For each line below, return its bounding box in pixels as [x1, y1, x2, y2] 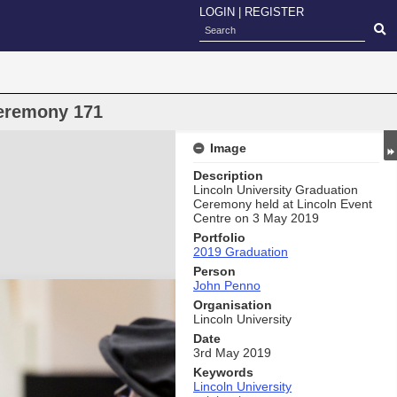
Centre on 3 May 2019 [193, 211, 319, 225]
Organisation [193, 298, 272, 312]
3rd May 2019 [193, 346, 271, 360]
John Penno [193, 278, 261, 292]
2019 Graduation [193, 245, 288, 259]
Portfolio [193, 230, 245, 245]
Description [193, 168, 263, 183]
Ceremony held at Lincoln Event [193, 197, 372, 211]
